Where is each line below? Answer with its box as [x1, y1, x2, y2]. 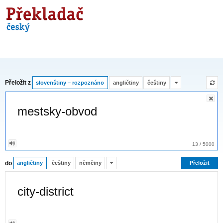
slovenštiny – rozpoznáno [36, 79, 105, 86]
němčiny [79, 159, 102, 166]
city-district [17, 184, 74, 198]
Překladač [5, 7, 81, 25]
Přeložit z [5, 79, 31, 87]
